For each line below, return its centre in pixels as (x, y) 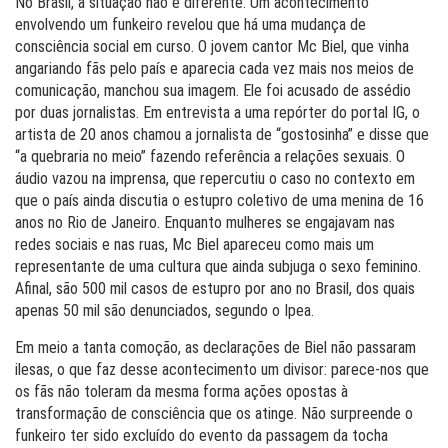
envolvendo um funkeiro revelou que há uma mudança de (190, 24)
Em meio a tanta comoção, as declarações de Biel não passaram (215, 347)
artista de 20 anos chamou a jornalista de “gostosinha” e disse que (222, 134)
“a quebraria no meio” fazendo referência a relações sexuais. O (210, 156)
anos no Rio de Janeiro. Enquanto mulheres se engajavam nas (205, 222)
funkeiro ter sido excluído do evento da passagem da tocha (201, 435)
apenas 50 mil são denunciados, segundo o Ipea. (164, 310)
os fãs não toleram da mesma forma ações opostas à (181, 391)
